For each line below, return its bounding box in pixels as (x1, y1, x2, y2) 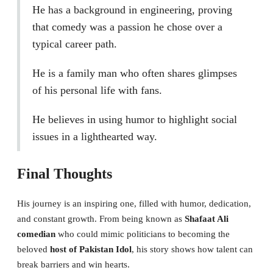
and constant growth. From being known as (17, 214, 185, 224)
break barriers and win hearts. (17, 260, 130, 270)
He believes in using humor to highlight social (32, 113, 237, 126)
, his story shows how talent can (132, 244, 253, 255)
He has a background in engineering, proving (32, 4, 232, 16)
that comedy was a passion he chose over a (32, 21, 222, 34)
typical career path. (32, 38, 117, 51)
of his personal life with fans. (32, 84, 162, 97)
